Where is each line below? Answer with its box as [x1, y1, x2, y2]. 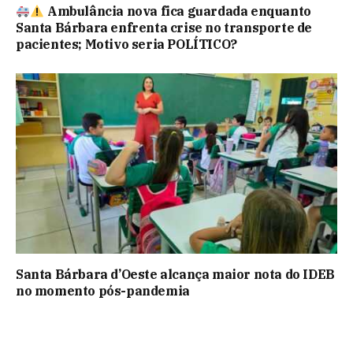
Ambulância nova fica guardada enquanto [44, 2, 311, 19]
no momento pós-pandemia [16, 283, 190, 299]
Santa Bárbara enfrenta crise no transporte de [16, 19, 313, 35]
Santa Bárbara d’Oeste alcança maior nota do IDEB [16, 266, 335, 283]
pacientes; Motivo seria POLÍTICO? [16, 35, 237, 52]
